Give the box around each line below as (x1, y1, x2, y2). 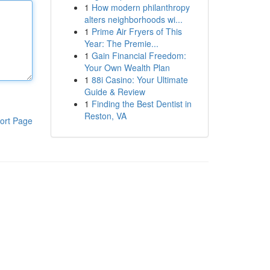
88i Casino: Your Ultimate (91, 74, 188, 86)
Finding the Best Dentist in (91, 98, 192, 110)
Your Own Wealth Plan (84, 61, 170, 74)
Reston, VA (84, 110, 127, 122)
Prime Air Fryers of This (91, 25, 182, 37)
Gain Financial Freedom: (91, 49, 186, 61)
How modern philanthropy (91, 1, 190, 13)
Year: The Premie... (84, 37, 159, 49)
